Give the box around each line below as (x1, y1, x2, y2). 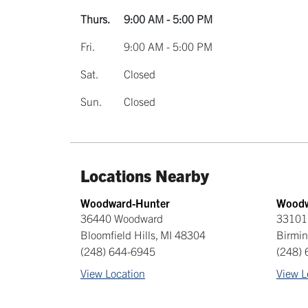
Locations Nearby (80, 165, 209, 186)
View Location (80, 266, 145, 280)
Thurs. (80, 12, 110, 25)
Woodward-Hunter (80, 196, 170, 210)
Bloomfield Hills (80, 228, 155, 241)
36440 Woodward (80, 211, 163, 225)
